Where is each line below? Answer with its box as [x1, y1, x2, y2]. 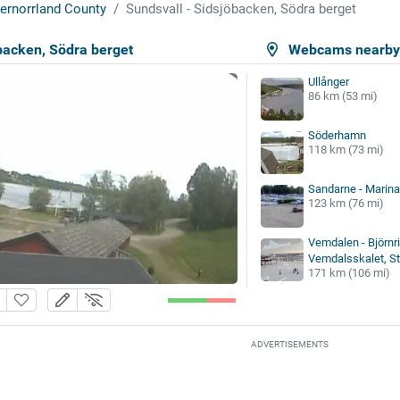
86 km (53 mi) [307, 88, 378, 103]
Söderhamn [307, 128, 366, 142]
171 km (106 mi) [307, 265, 390, 279]
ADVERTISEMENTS [250, 339, 329, 350]
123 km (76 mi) [307, 196, 384, 210]
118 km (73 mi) [307, 142, 384, 156]
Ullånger [307, 74, 349, 88]
